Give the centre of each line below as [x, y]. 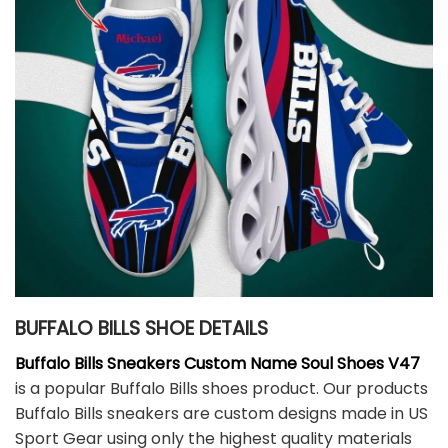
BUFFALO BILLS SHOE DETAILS [141, 329]
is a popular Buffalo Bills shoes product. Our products [221, 388]
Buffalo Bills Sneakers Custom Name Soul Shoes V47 [217, 363]
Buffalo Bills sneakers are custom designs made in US [221, 413]
